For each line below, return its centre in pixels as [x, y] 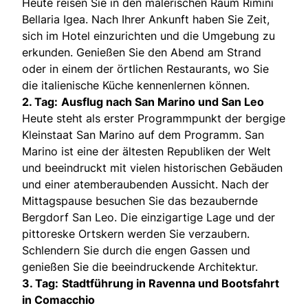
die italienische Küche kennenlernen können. [136, 85]
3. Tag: [40, 283]
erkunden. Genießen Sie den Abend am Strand [142, 52]
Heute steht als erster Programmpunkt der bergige [154, 118]
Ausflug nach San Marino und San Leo [163, 101]
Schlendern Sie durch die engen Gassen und [136, 250]
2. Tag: [40, 101]
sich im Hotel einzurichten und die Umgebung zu [148, 35]
